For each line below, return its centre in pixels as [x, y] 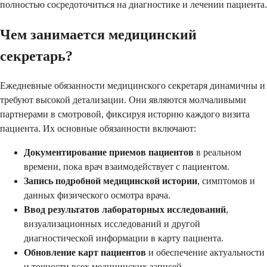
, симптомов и [226, 181]
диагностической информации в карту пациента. [124, 238]
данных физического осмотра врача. [97, 195]
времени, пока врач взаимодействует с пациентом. [127, 166]
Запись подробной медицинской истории [111, 181]
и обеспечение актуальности [205, 252]
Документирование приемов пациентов [109, 152]
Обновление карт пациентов [85, 252]
